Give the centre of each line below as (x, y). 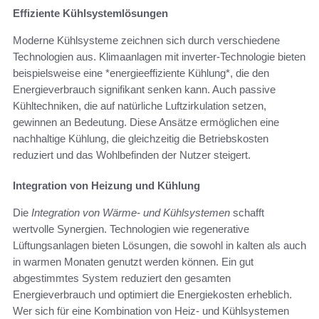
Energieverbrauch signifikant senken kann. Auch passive (144, 89)
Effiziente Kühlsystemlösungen (90, 13)
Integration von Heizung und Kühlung (106, 185)
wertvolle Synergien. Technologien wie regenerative (131, 229)
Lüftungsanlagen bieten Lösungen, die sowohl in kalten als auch (159, 245)
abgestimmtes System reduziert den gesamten (122, 278)
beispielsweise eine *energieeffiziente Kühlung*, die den (141, 73)
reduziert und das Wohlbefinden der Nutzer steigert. (132, 155)
